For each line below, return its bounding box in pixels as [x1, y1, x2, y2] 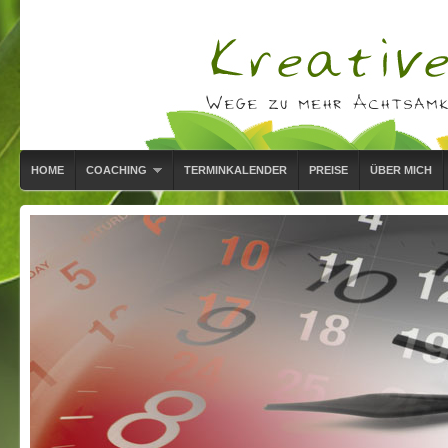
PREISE [309, 164, 348, 176]
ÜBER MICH [370, 164, 432, 176]
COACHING [86, 164, 147, 176]
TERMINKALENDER [184, 164, 287, 176]
